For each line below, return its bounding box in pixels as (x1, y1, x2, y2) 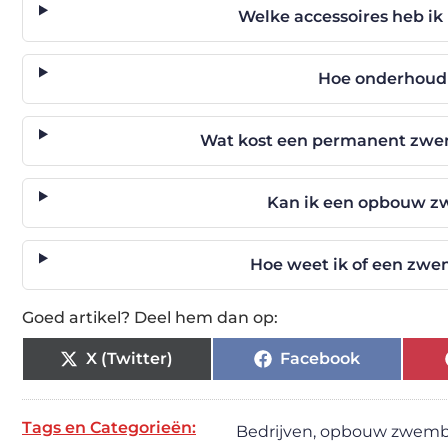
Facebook (279, 349, 360, 368)
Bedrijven (236, 422, 313, 441)
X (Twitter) (86, 349, 174, 368)
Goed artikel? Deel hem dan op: (22, 308, 278, 327)
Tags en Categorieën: (22, 418, 196, 437)
